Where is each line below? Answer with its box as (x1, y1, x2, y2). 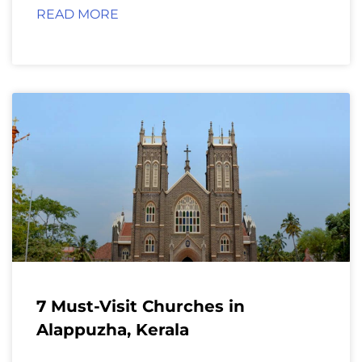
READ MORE (36, 6, 119, 22)
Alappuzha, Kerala (36, 319, 189, 339)
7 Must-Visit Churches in (36, 296, 245, 316)
